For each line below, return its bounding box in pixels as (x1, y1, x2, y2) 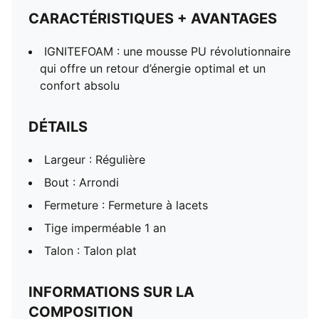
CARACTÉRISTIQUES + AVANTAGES (28, 10, 277, 27)
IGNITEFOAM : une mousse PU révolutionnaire (44, 44, 291, 58)
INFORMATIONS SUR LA (28, 283, 194, 300)
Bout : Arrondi (44, 175, 119, 189)
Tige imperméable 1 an (44, 221, 166, 235)
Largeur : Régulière (44, 152, 145, 167)
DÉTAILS (28, 118, 88, 135)
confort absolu (40, 78, 120, 93)
